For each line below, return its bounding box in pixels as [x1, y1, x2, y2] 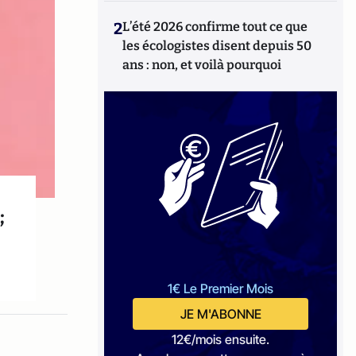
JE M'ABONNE [180, 306, 261, 322]
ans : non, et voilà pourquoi [122, 57, 282, 72]
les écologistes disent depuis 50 [122, 38, 312, 53]
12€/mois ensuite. [172, 331, 270, 347]
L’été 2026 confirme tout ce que [122, 19, 308, 34]
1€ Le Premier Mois [168, 281, 274, 296]
